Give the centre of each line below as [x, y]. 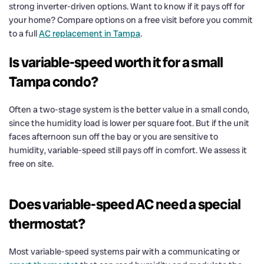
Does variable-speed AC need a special [125, 204]
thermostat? [47, 223]
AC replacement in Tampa [90, 33]
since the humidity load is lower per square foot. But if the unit [129, 123]
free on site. [31, 164]
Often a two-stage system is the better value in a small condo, [129, 109]
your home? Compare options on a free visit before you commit [131, 20]
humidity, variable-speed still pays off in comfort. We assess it [128, 150]
